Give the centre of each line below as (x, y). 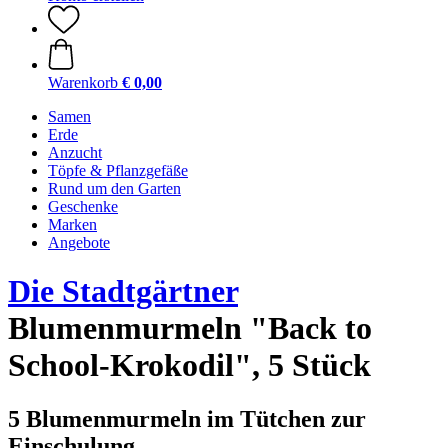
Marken (72, 224)
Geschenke (83, 206)
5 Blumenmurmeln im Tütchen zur (187, 418)
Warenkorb (83, 82)
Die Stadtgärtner (123, 291)
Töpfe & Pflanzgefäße (118, 170)
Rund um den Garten (114, 188)
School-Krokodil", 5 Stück (189, 365)
